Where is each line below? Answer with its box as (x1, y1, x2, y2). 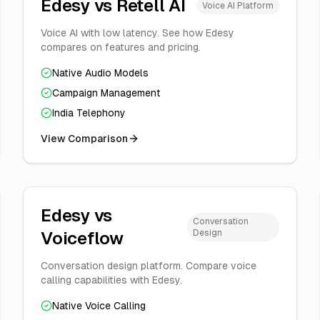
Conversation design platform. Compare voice (41, 260, 256, 271)
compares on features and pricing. (41, 41, 201, 53)
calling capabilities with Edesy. (41, 274, 182, 286)
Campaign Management (52, 87, 161, 99)
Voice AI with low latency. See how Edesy (41, 27, 234, 39)
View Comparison (41, 133, 128, 144)
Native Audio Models (52, 67, 149, 79)
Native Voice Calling (52, 300, 146, 311)
